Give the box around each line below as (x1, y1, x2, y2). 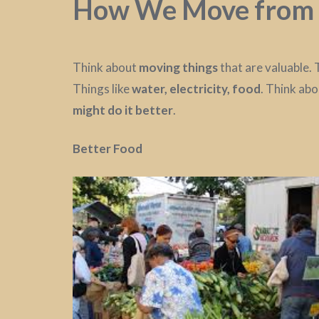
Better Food (73, 140, 142, 156)
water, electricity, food (132, 80, 261, 96)
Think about (73, 59, 139, 75)
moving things (139, 59, 218, 75)
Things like (73, 80, 132, 96)
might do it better (73, 102, 173, 117)
